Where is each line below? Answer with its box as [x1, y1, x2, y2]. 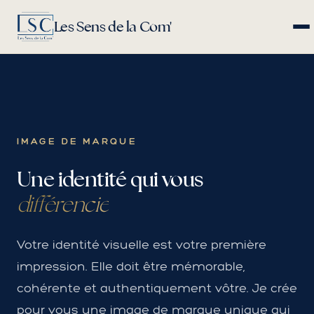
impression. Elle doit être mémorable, [17, 259, 245, 274]
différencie [17, 191, 109, 218]
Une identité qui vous [17, 165, 203, 193]
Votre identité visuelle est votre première [17, 237, 266, 252]
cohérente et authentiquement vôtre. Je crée [17, 280, 297, 296]
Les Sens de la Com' [53, 18, 172, 36]
